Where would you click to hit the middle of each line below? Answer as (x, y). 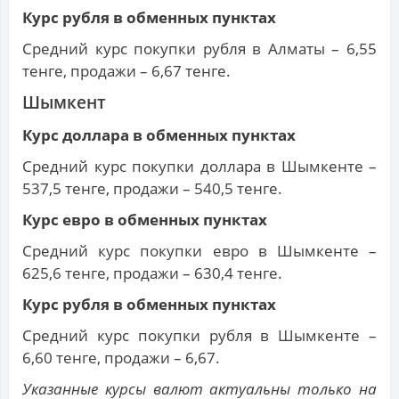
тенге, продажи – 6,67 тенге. (126, 71)
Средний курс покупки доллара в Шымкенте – (199, 167)
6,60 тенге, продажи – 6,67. (121, 358)
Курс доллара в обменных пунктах (159, 135)
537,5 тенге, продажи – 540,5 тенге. (152, 189)
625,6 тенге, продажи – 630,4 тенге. (152, 273)
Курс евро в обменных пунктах (145, 220)
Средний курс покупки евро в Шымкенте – (199, 251)
